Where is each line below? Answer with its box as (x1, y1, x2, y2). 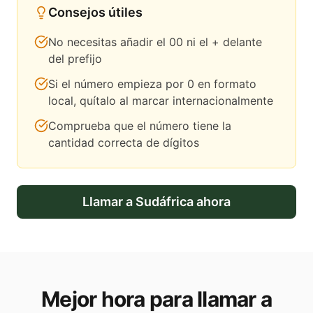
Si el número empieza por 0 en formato (48, 77, 256, 92)
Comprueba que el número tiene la (48, 119, 231, 133)
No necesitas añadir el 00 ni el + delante (48, 35, 262, 50)
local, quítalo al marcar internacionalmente (48, 94, 273, 108)
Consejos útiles (48, 5, 143, 20)
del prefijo (48, 52, 102, 66)
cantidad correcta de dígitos (48, 136, 199, 150)
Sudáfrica (136, 194, 194, 210)
